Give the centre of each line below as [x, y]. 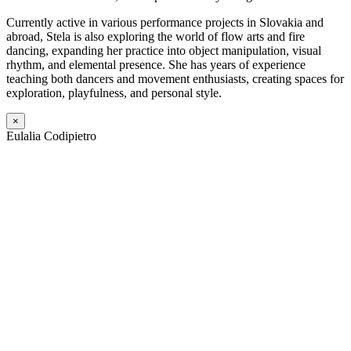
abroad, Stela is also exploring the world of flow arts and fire [156, 37]
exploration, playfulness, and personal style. [114, 93]
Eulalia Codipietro [51, 136]
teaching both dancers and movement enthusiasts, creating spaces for [175, 79]
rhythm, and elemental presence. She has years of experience [156, 65]
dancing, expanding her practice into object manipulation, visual [164, 51]
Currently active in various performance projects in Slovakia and [165, 23]
